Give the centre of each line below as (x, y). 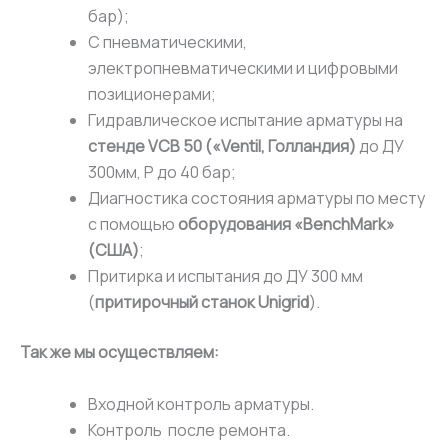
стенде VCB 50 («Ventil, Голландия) (223, 145)
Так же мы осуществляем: (119, 351)
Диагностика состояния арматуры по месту (256, 197)
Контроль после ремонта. (189, 429)
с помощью (133, 223)
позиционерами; (152, 93)
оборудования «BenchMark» (286, 223)
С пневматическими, (167, 41)
